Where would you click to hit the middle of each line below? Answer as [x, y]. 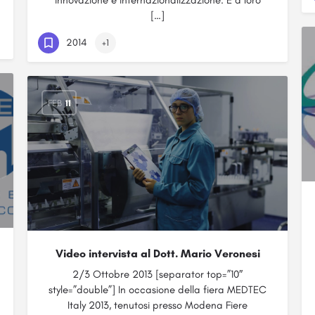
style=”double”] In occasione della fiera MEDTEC [157, 290]
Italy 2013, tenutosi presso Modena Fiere [157, 305]
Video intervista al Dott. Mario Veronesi [157, 253]
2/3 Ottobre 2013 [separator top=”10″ [157, 274]
